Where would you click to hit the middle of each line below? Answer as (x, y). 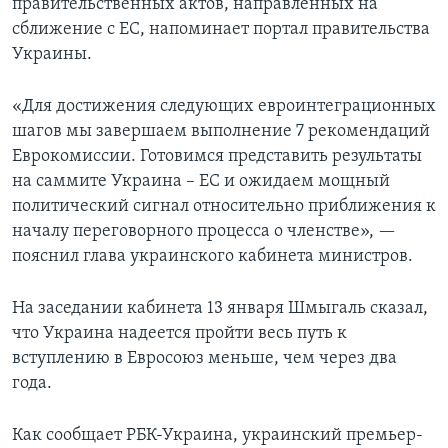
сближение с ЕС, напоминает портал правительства (221, 30)
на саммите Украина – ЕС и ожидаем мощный (201, 182)
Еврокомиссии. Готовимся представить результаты (217, 157)
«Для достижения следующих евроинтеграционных (224, 107)
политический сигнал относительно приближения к (224, 207)
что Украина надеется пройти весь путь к (179, 334)
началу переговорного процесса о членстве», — (204, 232)
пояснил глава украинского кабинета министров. (212, 257)
